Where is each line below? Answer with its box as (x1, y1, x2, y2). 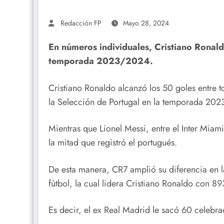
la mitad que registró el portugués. (48, 136, 177, 149)
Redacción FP (60, 17, 101, 28)
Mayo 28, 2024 (123, 17, 169, 28)
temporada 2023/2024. (48, 54, 153, 67)
